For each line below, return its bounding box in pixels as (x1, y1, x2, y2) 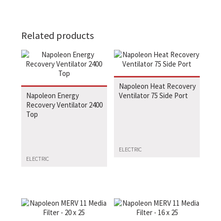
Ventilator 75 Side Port (119, 90, 188, 100)
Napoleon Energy (26, 90, 79, 100)
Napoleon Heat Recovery (119, 81, 196, 91)
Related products (21, 29, 94, 42)
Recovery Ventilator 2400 (26, 100, 103, 110)
